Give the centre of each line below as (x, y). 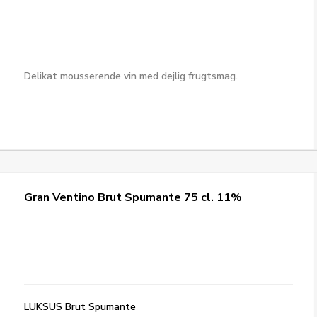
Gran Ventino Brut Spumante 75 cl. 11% (133, 197)
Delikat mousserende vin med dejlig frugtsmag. (133, 76)
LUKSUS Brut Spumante (80, 307)
